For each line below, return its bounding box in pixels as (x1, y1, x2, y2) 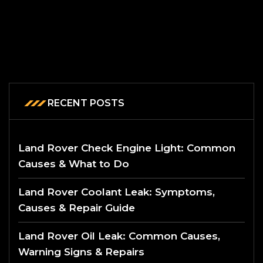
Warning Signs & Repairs (18, 245, 144, 258)
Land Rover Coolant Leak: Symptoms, (18, 186, 215, 198)
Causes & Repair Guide (18, 201, 135, 214)
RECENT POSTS (48, 97, 124, 109)
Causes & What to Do (18, 157, 129, 170)
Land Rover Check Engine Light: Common (18, 141, 235, 154)
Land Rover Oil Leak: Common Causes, (18, 230, 220, 242)
